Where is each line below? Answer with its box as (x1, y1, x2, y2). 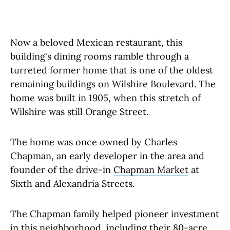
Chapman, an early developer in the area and (10, 150, 204, 162)
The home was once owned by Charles (10, 136, 177, 148)
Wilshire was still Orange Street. (10, 106, 148, 118)
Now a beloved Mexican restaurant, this (10, 36, 182, 49)
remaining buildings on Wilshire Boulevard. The (10, 78, 216, 90)
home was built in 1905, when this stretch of (10, 92, 201, 104)
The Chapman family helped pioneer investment (10, 208, 219, 220)
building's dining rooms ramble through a (10, 50, 189, 63)
